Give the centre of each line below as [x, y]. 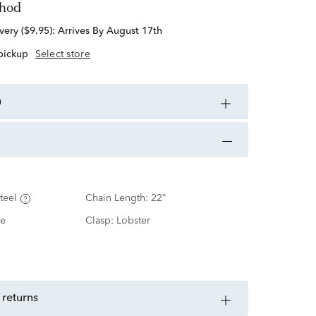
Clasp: [101, 221]
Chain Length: [118, 199]
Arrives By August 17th [110, 31]
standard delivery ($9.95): [39, 31]
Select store [62, 55]
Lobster [133, 221]
